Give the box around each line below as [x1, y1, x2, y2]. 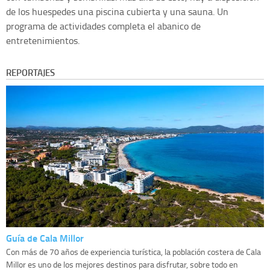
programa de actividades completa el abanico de [6, 19, 201, 33]
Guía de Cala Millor [6, 230, 84, 245]
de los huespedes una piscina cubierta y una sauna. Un [6, 4, 228, 18]
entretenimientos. [6, 33, 80, 47]
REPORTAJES [6, 65, 55, 79]
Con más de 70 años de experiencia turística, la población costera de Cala [6, 245, 261, 257]
